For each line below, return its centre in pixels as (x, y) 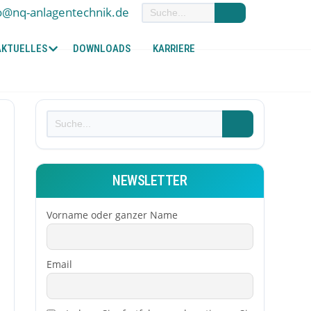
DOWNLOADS (102, 48)
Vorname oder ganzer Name (112, 215)
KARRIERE (174, 48)
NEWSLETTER (150, 180)
